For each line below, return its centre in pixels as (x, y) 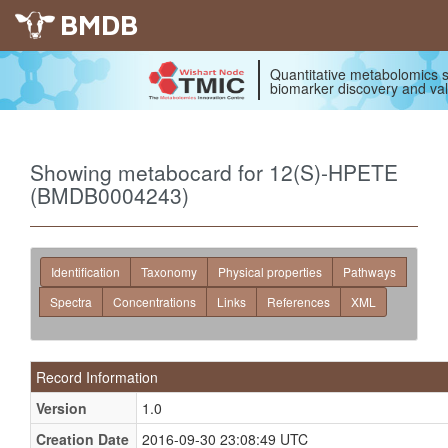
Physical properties (270, 271)
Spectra (71, 301)
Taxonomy (169, 271)
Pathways (369, 271)
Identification (85, 271)
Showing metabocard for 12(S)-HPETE (214, 172)
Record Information (97, 377)
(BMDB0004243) (109, 195)
